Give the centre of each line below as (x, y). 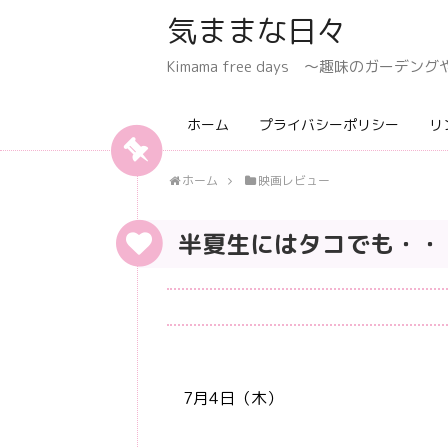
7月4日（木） (225, 398)
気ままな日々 (257, 31)
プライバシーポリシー (329, 124)
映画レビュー (293, 180)
